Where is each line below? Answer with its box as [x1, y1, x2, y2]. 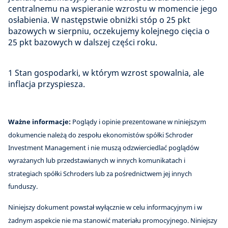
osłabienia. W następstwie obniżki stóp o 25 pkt [8, 14, 190, 26]
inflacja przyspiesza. [8, 78, 85, 90]
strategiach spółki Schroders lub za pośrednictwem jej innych [8, 168, 192, 178]
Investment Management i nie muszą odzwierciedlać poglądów [8, 142, 199, 152]
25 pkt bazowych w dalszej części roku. [8, 37, 157, 48]
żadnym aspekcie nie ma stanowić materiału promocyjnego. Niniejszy [8, 215, 217, 225]
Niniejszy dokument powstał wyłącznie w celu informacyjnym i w [8, 203, 202, 212]
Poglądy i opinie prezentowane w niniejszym [71, 117, 206, 127]
